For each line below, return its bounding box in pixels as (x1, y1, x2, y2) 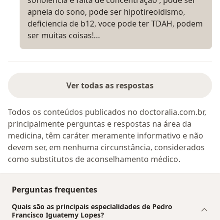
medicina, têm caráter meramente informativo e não (8, 130, 203, 141)
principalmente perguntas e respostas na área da (8, 118, 192, 130)
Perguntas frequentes (12, 184, 97, 195)
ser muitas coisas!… (27, 30, 100, 41)
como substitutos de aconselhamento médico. (8, 154, 180, 165)
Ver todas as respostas (66, 80, 154, 91)
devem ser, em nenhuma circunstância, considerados (8, 142, 205, 153)
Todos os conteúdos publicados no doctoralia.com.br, (8, 107, 206, 118)
